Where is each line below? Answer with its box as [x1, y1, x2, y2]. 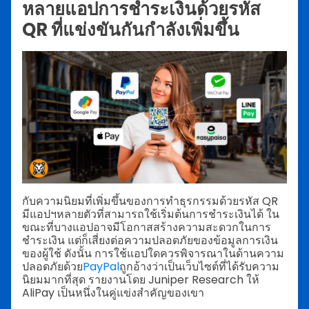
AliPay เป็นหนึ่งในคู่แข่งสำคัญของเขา [22, 284, 207, 301]
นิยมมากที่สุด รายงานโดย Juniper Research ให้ [22, 271, 259, 288]
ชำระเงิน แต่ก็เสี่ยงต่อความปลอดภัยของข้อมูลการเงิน [22, 232, 278, 248]
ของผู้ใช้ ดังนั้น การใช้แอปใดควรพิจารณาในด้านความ [22, 245, 284, 261]
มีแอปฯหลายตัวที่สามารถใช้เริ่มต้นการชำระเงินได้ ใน [22, 206, 279, 222]
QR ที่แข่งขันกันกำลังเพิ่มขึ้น [22, 17, 239, 42]
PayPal [83, 258, 119, 275]
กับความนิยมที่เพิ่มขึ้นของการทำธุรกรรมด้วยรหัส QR [22, 192, 278, 209]
